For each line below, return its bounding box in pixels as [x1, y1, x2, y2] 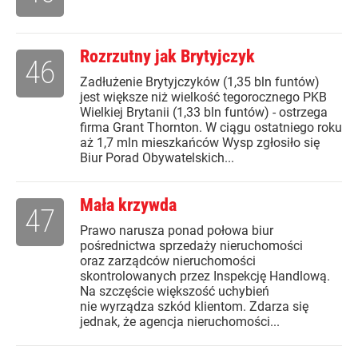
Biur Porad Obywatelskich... [80, 150, 234, 166]
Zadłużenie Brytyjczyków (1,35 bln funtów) [80, 74, 320, 90]
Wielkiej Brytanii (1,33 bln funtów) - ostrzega [80, 105, 328, 121]
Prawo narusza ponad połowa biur [80, 223, 273, 239]
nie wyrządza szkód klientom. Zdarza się [80, 299, 308, 315]
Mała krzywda [80, 195, 177, 216]
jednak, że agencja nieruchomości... [80, 314, 280, 330]
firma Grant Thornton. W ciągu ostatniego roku [80, 120, 342, 136]
